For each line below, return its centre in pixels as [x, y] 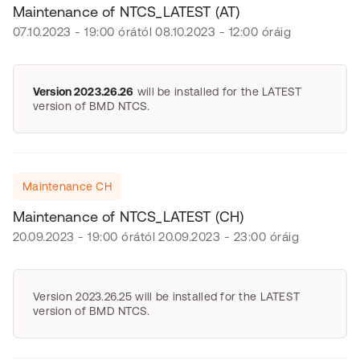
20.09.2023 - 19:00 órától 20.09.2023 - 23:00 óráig [156, 237]
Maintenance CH [67, 186]
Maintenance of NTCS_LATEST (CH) [129, 217]
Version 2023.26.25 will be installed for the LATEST [167, 297]
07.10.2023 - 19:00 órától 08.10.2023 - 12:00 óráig [152, 32]
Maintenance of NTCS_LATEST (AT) [127, 12]
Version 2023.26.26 [84, 92]
